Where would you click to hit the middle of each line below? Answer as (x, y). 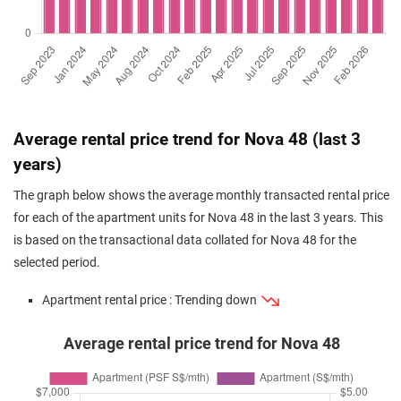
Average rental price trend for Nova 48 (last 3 (187, 139)
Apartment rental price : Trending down (151, 300)
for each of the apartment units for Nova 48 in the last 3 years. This (198, 218)
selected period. (57, 263)
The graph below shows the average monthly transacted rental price (201, 196)
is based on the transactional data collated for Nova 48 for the (185, 240)
